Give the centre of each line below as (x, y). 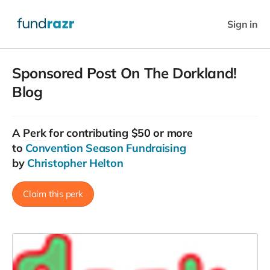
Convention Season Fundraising (106, 148)
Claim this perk (53, 194)
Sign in (243, 24)
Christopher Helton (75, 163)
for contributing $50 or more (119, 133)
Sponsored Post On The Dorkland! (124, 73)
